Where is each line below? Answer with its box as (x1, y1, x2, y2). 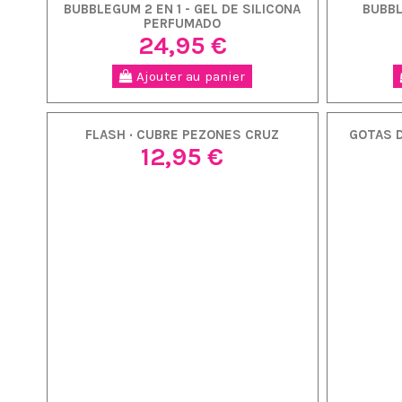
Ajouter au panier (133, 68, 246, 85)
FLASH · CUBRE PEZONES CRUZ (85, 127, 280, 144)
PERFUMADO (144, 15, 222, 32)
